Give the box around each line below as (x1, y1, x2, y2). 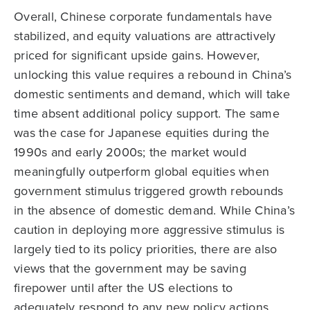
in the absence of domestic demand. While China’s (14, 201, 295, 219)
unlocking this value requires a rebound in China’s (14, 66, 292, 84)
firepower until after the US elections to (14, 279, 233, 297)
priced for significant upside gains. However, (14, 46, 260, 64)
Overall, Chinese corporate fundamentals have (14, 8, 272, 26)
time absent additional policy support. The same (14, 104, 280, 122)
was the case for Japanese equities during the (14, 124, 270, 142)
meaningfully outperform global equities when (14, 163, 269, 181)
